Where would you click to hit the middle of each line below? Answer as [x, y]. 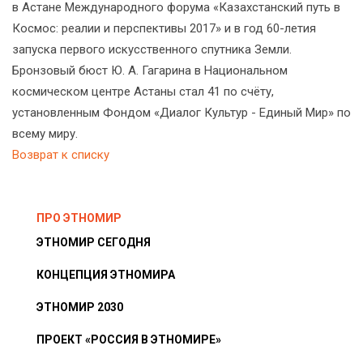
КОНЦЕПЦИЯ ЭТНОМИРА [106, 275]
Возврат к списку [61, 155]
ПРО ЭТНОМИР [79, 218]
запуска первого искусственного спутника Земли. [152, 50]
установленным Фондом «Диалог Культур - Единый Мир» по [181, 113]
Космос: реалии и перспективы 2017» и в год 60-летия [164, 29]
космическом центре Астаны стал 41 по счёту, [143, 92]
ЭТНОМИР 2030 [80, 307]
